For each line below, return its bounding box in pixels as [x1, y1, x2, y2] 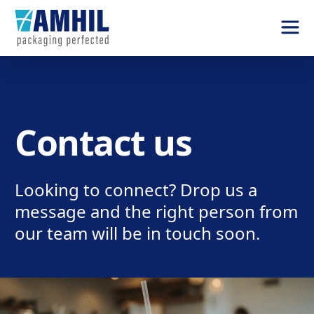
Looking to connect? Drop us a [15, 178, 257, 201]
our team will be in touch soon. [15, 221, 260, 245]
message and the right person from [15, 200, 298, 223]
